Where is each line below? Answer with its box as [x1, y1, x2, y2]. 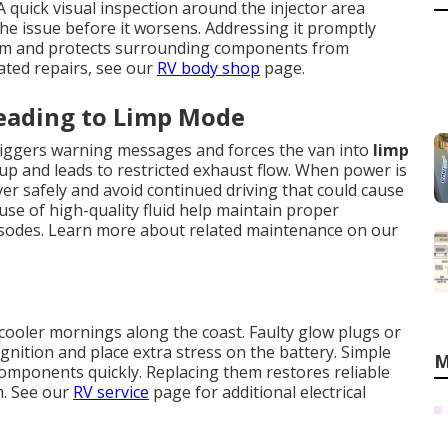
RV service [73, 381, 149, 403]
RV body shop [157, 57, 260, 79]
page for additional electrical [149, 381, 366, 403]
